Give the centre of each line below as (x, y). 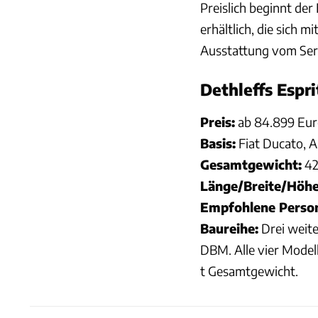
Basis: (218, 143)
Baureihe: (229, 228)
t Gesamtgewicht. (249, 270)
